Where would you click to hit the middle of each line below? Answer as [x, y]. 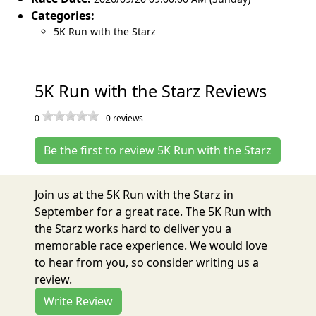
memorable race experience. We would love [151, 245]
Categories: [63, 16]
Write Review [79, 301]
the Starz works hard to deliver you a [133, 229]
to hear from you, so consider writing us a [147, 262]
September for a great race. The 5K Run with [153, 212]
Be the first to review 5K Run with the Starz [158, 150]
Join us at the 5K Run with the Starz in [134, 195]
